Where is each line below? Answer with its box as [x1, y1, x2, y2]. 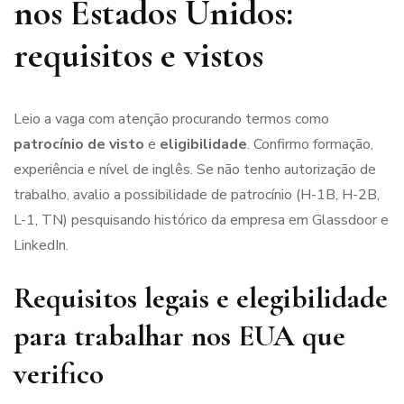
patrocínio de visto [14, 133, 144, 154]
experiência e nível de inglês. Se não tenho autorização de [14, 159, 376, 179]
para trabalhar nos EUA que [14, 317, 345, 353]
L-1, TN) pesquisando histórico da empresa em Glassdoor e [14, 209, 389, 230]
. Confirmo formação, [247, 133, 373, 154]
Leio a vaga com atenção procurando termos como [14, 108, 329, 129]
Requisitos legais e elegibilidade [14, 280, 388, 316]
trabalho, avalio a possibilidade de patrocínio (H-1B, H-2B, [14, 184, 380, 205]
